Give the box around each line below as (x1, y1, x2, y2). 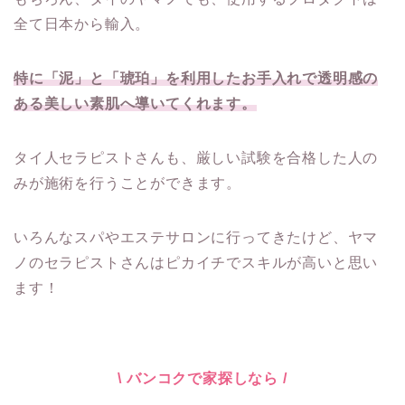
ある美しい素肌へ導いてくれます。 (14, 95, 257, 111)
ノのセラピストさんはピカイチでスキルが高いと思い (14, 254, 379, 270)
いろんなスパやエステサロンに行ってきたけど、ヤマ (14, 229, 379, 245)
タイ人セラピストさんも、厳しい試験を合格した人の (14, 149, 379, 165)
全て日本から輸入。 (14, 15, 151, 32)
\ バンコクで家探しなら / (118, 370, 287, 386)
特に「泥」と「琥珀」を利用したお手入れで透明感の (14, 70, 379, 86)
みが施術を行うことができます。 (14, 174, 241, 191)
